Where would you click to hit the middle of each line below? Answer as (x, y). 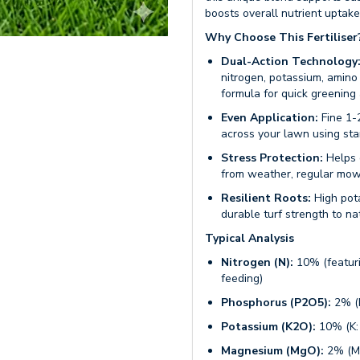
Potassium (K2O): (268, 327)
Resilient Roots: (266, 198)
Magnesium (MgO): (272, 351)
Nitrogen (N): (257, 262)
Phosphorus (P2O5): (276, 303)
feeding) (242, 278)
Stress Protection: (272, 158)
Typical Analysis (250, 238)
